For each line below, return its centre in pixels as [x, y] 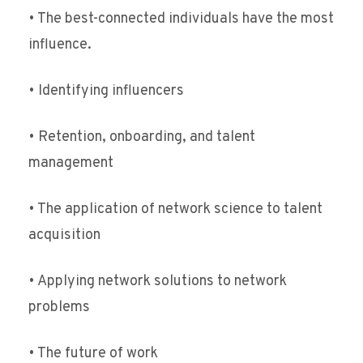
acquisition [64, 236]
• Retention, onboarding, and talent [142, 138]
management [71, 164]
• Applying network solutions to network [158, 282]
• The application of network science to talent [175, 210]
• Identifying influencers [106, 92]
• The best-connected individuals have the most [181, 19]
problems [59, 308]
